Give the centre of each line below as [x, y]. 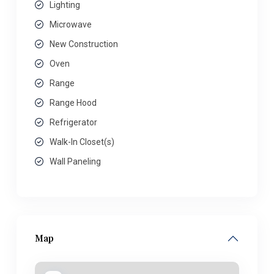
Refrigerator [73, 122]
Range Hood [73, 103]
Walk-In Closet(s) [82, 142]
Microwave [71, 24]
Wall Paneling [75, 161]
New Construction [84, 44]
